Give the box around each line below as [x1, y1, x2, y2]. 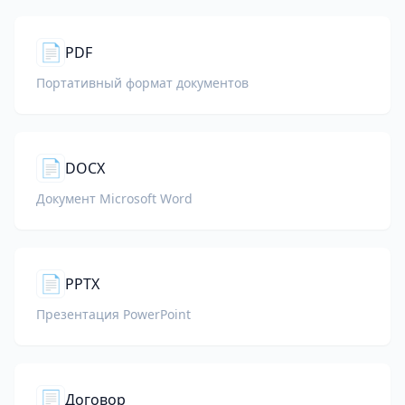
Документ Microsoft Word [36, 190, 193, 207]
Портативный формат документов [36, 74, 249, 91]
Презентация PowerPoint [36, 306, 191, 323]
